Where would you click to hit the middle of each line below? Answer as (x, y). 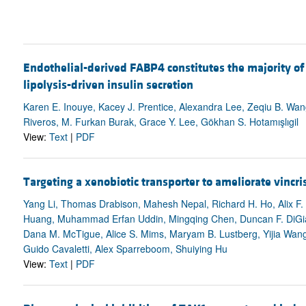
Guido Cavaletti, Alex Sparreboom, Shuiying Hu (125, 249)
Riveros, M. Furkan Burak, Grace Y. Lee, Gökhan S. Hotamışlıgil (161, 121)
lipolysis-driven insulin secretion (108, 85)
